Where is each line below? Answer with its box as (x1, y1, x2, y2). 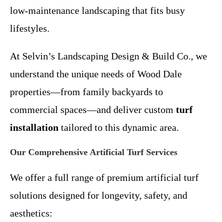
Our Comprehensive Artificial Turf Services (10, 147, 177, 157)
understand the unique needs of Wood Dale (10, 68, 182, 79)
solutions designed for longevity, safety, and (10, 189, 187, 201)
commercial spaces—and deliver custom (10, 104, 176, 115)
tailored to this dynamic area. (58, 121, 179, 133)
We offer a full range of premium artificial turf (10, 171, 199, 183)
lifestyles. (10, 22, 50, 34)
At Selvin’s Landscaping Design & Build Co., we (10, 50, 207, 61)
